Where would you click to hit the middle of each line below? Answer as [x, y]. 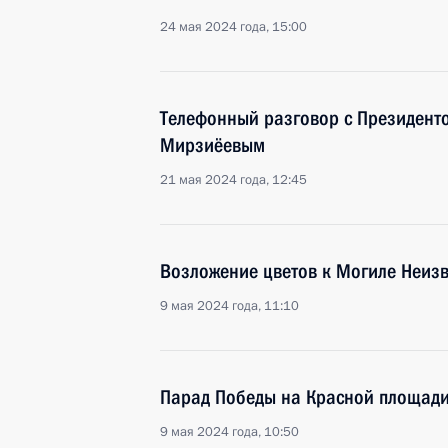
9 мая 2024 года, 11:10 [229, 306]
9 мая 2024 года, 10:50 [229, 432]
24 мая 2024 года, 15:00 [233, 27]
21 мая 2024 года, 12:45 [233, 180]
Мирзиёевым [212, 145]
